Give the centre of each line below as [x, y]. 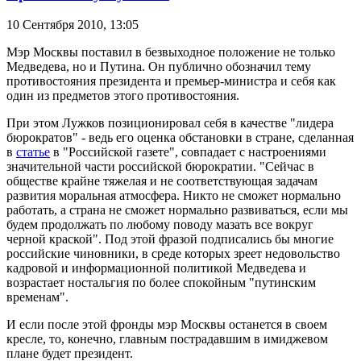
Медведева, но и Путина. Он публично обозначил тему [159, 67]
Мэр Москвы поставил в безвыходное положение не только [171, 52]
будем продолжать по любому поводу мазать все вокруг [160, 225]
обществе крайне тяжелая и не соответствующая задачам [162, 181]
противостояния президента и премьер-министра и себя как [171, 81]
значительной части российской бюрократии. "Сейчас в [160, 167]
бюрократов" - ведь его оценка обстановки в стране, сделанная [180, 138]
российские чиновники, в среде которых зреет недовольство [173, 254]
